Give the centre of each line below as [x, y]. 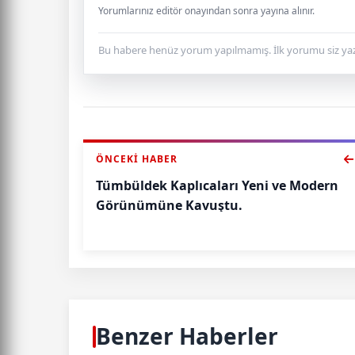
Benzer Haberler [187, 336]
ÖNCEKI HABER [137, 159]
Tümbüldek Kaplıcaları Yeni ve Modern [217, 185]
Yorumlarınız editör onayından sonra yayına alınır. [206, 11]
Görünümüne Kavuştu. [169, 205]
